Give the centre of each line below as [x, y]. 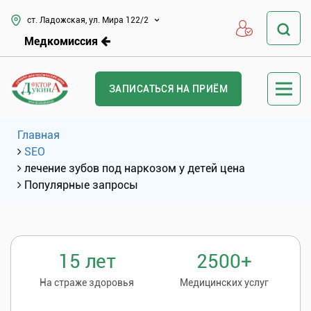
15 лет [87, 261]
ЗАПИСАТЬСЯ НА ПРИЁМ [168, 89]
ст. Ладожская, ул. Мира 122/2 [88, 20]
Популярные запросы [81, 185]
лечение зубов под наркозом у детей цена [135, 168]
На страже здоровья [87, 283]
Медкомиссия [62, 41]
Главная [39, 135]
